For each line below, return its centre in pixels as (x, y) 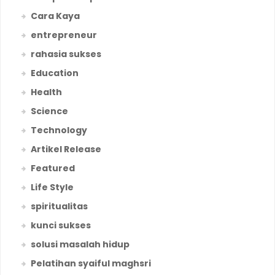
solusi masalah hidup (80, 245)
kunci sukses (61, 226)
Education (55, 73)
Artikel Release (66, 149)
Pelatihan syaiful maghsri (91, 264)
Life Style (52, 188)
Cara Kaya (55, 16)
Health (46, 92)
